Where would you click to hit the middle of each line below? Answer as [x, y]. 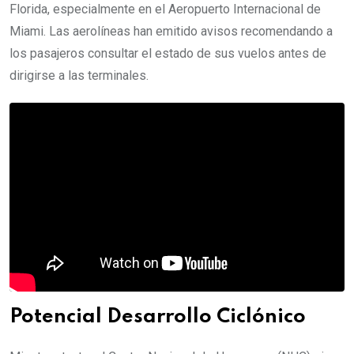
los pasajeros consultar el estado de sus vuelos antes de [168, 53]
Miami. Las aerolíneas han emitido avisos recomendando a [171, 31]
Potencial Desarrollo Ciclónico [158, 317]
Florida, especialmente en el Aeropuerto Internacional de [165, 9]
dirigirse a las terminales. [79, 75]
